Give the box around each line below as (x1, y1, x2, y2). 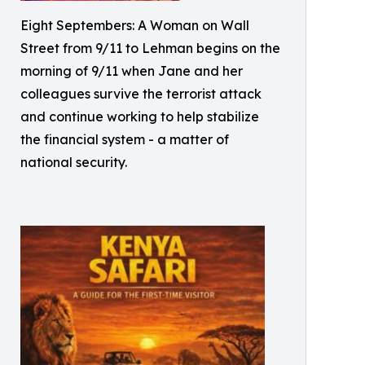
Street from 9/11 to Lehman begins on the (20, 40, 280, 56)
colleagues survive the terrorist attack (20, 86, 262, 102)
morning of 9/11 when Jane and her (20, 63, 243, 79)
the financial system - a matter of (20, 131, 229, 147)
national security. (20, 154, 127, 170)
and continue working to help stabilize (20, 108, 259, 125)
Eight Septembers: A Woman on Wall (20, 17, 249, 33)
